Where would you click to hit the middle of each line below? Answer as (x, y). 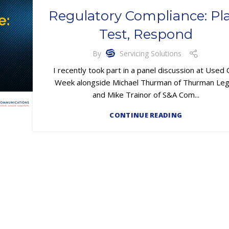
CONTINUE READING (146, 115)
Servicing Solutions (151, 54)
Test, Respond (146, 34)
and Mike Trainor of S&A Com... (146, 94)
